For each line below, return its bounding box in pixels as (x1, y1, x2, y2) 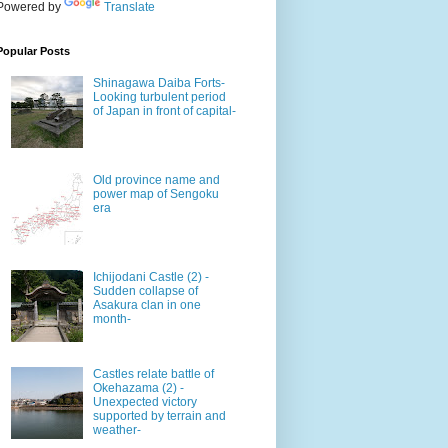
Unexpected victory (92, 394, 197, 409)
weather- (92, 422, 141, 437)
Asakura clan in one (92, 297, 201, 312)
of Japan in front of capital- (92, 104, 236, 119)
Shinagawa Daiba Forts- (92, 76, 225, 91)
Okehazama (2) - (92, 380, 184, 395)
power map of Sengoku (92, 187, 219, 202)
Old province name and (92, 173, 220, 188)
